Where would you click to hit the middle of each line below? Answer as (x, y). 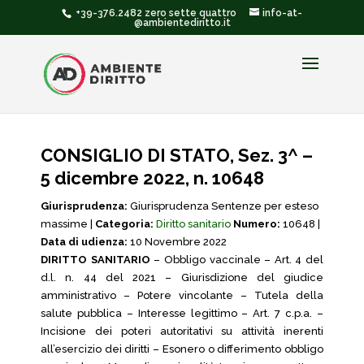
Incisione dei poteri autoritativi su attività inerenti (182, 331)
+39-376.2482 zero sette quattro (155, 13)
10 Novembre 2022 (177, 242)
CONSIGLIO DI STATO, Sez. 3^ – (177, 155)
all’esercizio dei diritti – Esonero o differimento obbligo (182, 349)
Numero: (257, 224)
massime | (68, 224)
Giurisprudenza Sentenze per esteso (223, 206)
